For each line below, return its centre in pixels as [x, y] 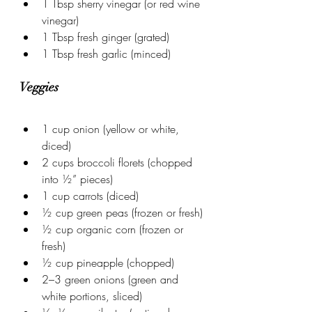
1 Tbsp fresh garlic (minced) [106, 53]
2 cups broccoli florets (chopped [119, 162]
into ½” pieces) [77, 179]
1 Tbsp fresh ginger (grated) [106, 37]
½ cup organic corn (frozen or [114, 229]
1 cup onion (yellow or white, [112, 128]
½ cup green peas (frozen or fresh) [122, 212]
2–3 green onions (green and [112, 279]
